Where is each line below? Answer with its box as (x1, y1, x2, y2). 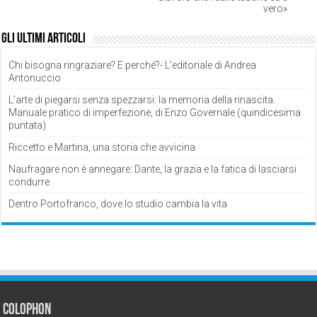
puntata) (8, 120, 47, 132)
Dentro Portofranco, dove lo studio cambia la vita (8, 198, 228, 210)
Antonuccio (8, 72, 62, 84)
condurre (8, 176, 50, 188)
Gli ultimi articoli (1, 32, 86, 47)
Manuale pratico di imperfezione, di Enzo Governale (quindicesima (8, 107, 301, 119)
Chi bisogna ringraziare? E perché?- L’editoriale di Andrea (8, 59, 257, 71)
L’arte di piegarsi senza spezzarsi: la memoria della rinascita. (8, 94, 276, 106)
